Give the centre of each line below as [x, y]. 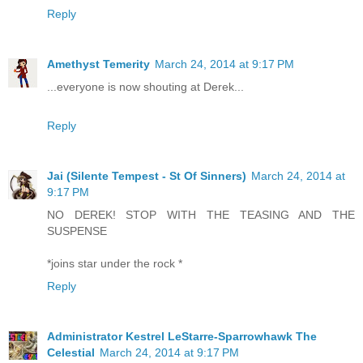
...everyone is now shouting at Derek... [145, 87]
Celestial [71, 353]
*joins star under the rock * [115, 264]
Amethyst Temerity [98, 64]
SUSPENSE [77, 231]
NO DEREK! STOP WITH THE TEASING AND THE [201, 215]
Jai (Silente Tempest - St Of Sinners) [147, 176]
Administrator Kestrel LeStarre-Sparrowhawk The [182, 337]
